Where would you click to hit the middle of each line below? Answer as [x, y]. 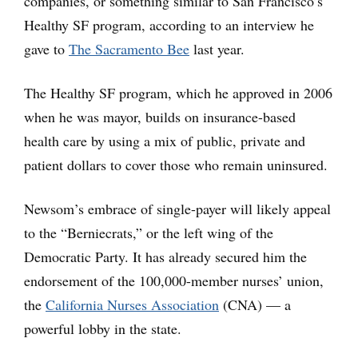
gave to [46, 48]
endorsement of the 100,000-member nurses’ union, [174, 280]
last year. [217, 48]
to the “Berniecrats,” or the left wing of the [149, 232]
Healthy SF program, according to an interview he [169, 24]
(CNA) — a [255, 304]
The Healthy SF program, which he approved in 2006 [178, 92]
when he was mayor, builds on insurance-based [160, 116]
